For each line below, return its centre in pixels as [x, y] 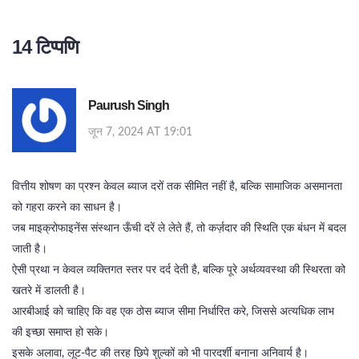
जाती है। [30, 250]
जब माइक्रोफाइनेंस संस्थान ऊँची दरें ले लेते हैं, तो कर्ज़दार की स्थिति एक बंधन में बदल [179, 229]
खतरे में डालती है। [49, 291]
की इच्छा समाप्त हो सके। [61, 333]
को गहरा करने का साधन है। [67, 208]
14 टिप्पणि [45, 47]
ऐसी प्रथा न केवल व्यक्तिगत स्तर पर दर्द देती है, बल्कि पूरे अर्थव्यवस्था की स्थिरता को [179, 270]
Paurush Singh [129, 106]
